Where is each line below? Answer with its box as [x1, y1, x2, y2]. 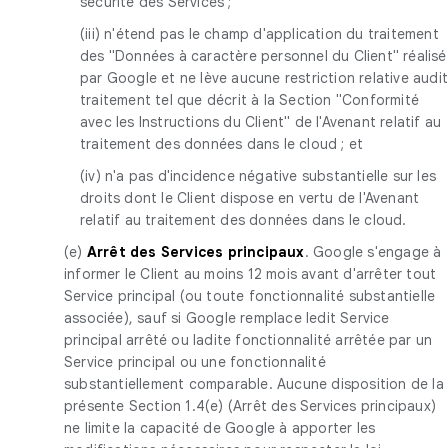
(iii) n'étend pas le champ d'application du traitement [80, 24, 439, 43]
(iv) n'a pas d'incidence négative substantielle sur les [80, 166, 437, 185]
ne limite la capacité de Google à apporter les [64, 418, 376, 437]
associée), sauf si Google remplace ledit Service [64, 308, 390, 327]
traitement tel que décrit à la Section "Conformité [80, 90, 420, 109]
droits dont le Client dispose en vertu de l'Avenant [80, 188, 420, 207]
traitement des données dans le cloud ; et [80, 134, 364, 153]
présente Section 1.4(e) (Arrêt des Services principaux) [64, 396, 437, 415]
